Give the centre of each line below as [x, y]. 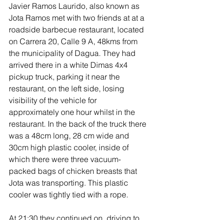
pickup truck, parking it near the [65, 77]
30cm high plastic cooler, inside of [70, 148]
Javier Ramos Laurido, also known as [75, 6]
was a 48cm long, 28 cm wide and [70, 136]
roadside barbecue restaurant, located [77, 30]
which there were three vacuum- [65, 159]
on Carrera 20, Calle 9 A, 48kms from [74, 41]
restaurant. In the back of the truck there [79, 124]
